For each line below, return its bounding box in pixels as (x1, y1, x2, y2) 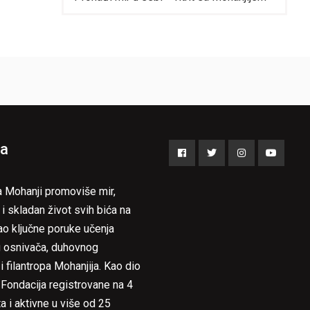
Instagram (241, 168, 287, 179)
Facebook (181, 168, 225, 179)
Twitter (211, 168, 244, 179)
